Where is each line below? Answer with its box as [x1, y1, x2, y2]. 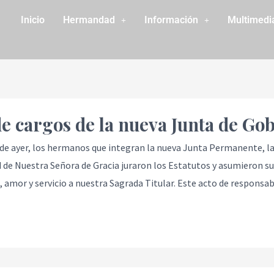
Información [144, 14, 198, 26]
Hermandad [62, 14, 115, 26]
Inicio [20, 14, 45, 26]
